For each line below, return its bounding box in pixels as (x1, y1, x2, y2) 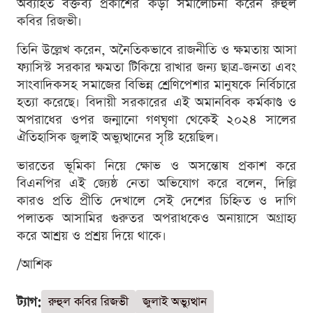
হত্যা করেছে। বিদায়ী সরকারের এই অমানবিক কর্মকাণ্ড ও (17, 94, 296, 112)
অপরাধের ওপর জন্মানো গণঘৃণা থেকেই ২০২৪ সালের (17, 111, 296, 129)
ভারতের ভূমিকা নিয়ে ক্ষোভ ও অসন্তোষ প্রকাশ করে (17, 157, 296, 175)
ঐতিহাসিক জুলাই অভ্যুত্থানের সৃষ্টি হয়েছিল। (17, 129, 219, 147)
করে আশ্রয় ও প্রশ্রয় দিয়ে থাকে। (17, 227, 166, 245)
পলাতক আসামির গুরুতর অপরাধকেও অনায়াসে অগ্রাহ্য (17, 210, 296, 228)
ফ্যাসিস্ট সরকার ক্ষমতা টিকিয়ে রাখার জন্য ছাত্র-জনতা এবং (17, 59, 296, 77)
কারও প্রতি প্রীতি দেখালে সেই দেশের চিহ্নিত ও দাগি (17, 192, 296, 210)
